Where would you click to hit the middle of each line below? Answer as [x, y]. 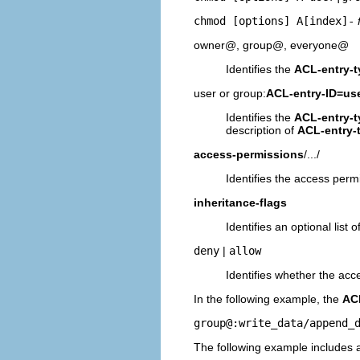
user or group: [230, 94]
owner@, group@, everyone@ [271, 45]
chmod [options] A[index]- [274, 21]
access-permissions [249, 155]
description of [262, 131]
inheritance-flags [240, 203]
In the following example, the [268, 299]
